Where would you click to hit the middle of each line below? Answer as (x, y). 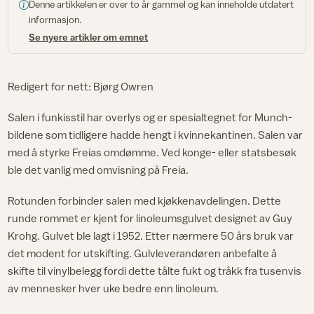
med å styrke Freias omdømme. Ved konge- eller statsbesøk (152, 152)
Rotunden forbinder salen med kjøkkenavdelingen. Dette (145, 200)
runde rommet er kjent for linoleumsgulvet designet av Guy (150, 218)
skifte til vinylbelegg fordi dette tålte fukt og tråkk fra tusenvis (155, 270)
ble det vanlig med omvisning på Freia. (98, 169)
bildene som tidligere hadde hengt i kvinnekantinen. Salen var (156, 134)
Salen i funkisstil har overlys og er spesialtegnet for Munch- (150, 117)
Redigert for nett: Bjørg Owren (81, 87)
